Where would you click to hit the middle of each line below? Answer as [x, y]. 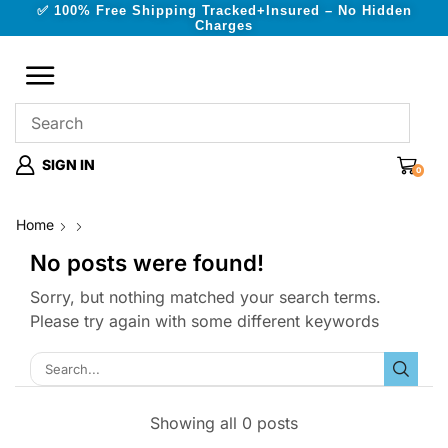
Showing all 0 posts [224, 423]
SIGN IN [68, 164]
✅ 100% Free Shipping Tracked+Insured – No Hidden [224, 10]
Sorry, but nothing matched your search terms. [205, 297]
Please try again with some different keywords [204, 321]
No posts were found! [147, 262]
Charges [224, 25]
